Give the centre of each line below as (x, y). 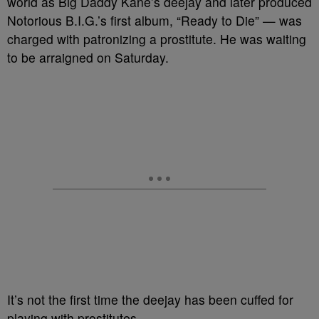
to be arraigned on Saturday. (88, 58)
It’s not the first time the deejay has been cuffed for (150, 300)
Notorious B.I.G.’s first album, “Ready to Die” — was (155, 21)
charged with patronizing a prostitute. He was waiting (157, 39)
